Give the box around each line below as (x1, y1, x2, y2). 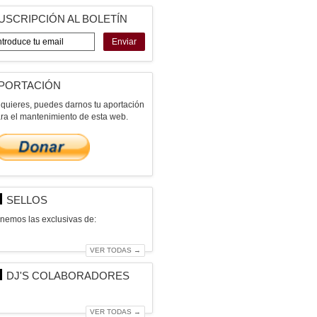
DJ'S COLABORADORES (6, 270, 129, 282)
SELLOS (6, 194, 47, 207)
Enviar (112, 37, 137, 47)
